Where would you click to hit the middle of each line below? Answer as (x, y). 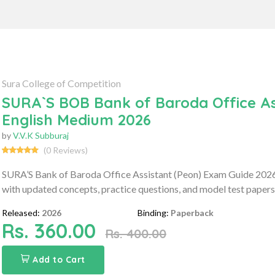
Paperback (192, 212)
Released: (21, 212)
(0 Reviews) (65, 150)
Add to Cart (59, 259)
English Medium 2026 (76, 119)
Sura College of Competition (61, 83)
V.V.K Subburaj (41, 135)
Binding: (153, 212)
